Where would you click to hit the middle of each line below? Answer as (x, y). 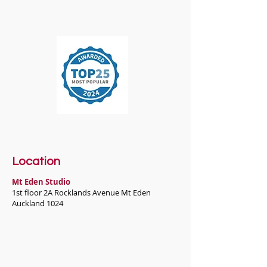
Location (36, 162)
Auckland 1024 (38, 203)
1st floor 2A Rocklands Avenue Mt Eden (81, 193)
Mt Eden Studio (41, 182)
